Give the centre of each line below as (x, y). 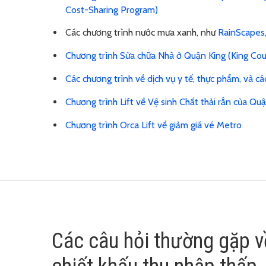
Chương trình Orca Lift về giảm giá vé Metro (153, 125)
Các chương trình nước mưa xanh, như (142, 33)
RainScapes (241, 33)
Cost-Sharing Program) (112, 9)
